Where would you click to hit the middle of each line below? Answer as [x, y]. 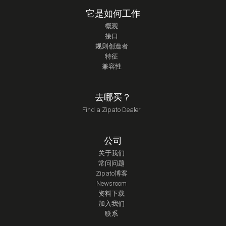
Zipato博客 [111, 173]
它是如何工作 [113, 13]
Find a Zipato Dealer [112, 109]
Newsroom [112, 183]
